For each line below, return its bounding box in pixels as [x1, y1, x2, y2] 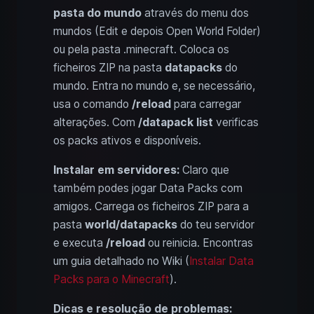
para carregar [171, 97, 241, 111]
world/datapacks [85, 218, 177, 232]
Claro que [179, 163, 229, 177]
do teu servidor [177, 218, 254, 232]
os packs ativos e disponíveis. [53, 134, 201, 148]
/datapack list [138, 116, 213, 130]
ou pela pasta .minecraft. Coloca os [53, 43, 229, 57]
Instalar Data [189, 254, 254, 268]
